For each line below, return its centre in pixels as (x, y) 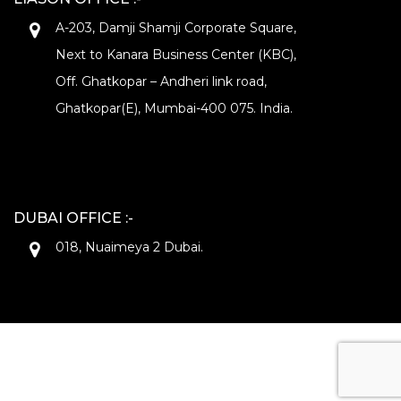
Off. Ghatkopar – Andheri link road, (161, 81)
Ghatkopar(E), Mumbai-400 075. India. (174, 108)
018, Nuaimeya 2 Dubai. (129, 247)
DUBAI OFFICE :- (73, 218)
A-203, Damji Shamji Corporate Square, (176, 28)
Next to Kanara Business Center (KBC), (176, 55)
